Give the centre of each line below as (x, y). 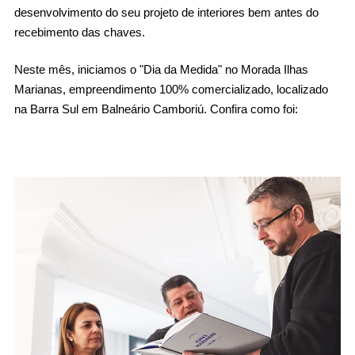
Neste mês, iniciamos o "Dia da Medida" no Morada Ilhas (161, 69)
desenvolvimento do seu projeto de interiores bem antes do (166, 12)
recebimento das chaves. (79, 32)
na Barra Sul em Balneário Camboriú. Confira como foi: (156, 109)
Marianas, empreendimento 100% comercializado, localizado (171, 89)
